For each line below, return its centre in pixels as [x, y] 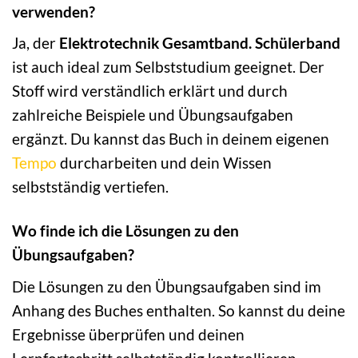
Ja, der [36, 43]
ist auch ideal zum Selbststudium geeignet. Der [168, 67]
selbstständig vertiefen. [90, 187]
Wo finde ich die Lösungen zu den [125, 231]
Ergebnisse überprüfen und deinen [128, 334]
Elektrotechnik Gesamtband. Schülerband [200, 43]
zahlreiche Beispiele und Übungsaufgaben [153, 115]
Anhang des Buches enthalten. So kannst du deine [179, 310]
